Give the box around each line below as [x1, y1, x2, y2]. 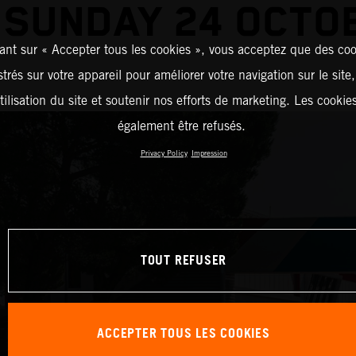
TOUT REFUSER [140, 248, 227, 273]
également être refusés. [118, 118, 246, 133]
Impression [191, 148, 227, 157]
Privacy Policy [140, 148, 188, 157]
